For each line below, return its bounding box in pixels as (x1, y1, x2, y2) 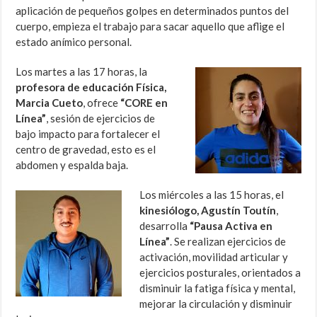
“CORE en (120, 96, 168, 110)
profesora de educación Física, (16, 81, 167, 94)
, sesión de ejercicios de (46, 112, 156, 125)
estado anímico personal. (16, 35, 132, 49)
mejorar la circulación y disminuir (139, 297, 293, 311)
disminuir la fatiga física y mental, (139, 282, 296, 295)
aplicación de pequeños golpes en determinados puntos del (16, 4, 289, 18)
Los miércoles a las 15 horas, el (139, 188, 284, 202)
